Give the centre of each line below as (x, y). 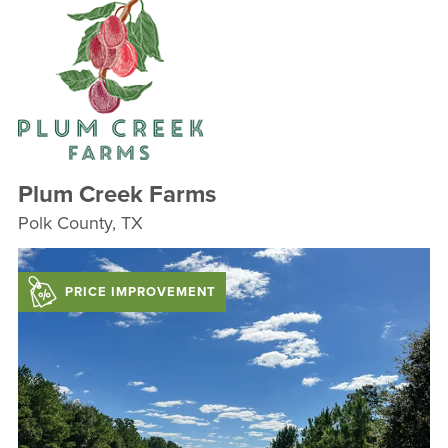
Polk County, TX (80, 222)
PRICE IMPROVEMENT (140, 291)
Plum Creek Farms (116, 193)
